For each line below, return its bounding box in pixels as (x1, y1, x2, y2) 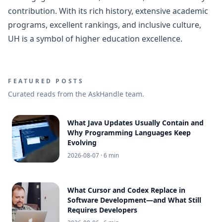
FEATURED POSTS (8, 76, 84, 85)
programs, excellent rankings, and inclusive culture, (8, 19, 201, 30)
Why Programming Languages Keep (67, 127, 191, 137)
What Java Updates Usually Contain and (67, 117, 204, 127)
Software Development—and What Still (67, 195, 201, 205)
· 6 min (99, 151, 119, 160)
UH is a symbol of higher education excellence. (8, 33, 182, 44)
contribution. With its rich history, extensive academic (8, 5, 208, 16)
